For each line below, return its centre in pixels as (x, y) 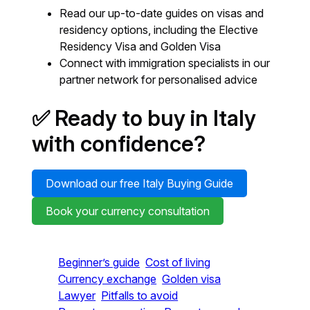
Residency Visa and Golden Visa (140, 46)
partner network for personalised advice (159, 80)
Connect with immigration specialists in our (165, 63)
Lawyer (77, 295)
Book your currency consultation (128, 211)
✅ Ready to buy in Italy (144, 118)
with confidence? (119, 144)
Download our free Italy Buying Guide (140, 183)
